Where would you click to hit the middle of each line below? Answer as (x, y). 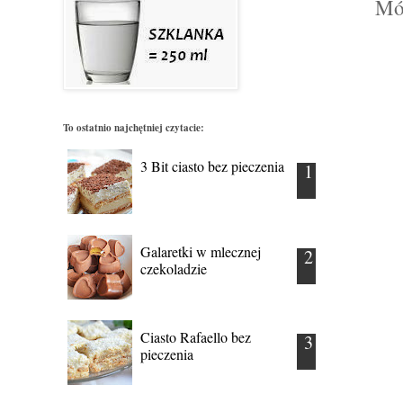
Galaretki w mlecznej (201, 251)
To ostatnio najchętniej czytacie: (134, 127)
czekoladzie (174, 268)
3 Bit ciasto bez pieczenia (212, 166)
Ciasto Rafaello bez (196, 336)
